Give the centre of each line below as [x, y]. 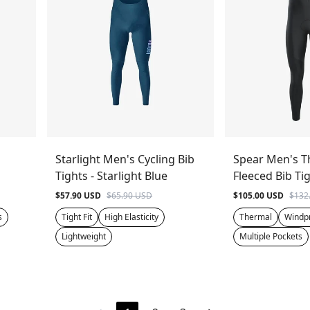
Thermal [256, 217]
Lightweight [84, 236]
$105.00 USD [259, 195]
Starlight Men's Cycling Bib [125, 159]
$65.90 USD [130, 195]
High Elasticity [132, 217]
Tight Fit [77, 217]
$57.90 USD [79, 195]
